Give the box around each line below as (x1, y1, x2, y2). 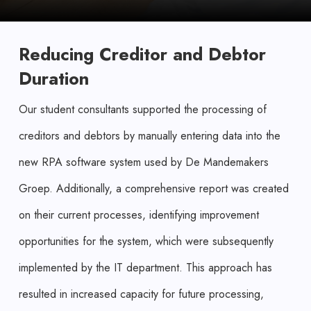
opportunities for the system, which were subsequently (19, 233, 274, 250)
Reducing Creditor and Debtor (19, 42, 266, 67)
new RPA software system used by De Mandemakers (19, 154, 269, 171)
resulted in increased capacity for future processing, (19, 286, 264, 303)
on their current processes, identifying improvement (19, 207, 259, 224)
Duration (19, 66, 89, 92)
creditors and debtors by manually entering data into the (19, 128, 280, 144)
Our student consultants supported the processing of (19, 101, 267, 118)
